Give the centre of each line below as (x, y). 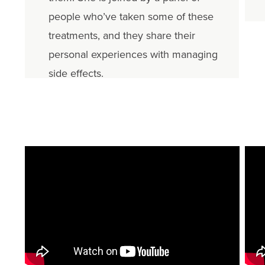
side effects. (76, 74)
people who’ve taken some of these (131, 17)
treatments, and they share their (122, 36)
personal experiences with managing (133, 55)
